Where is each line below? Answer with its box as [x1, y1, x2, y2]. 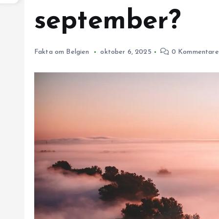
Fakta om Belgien [34, 48, 89, 56]
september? [34, 8, 181, 35]
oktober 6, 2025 [100, 48, 152, 56]
